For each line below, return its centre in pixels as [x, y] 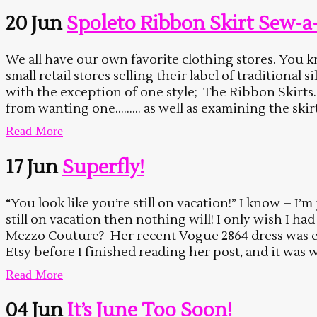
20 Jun [34, 23]
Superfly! [103, 167]
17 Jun [32, 167]
